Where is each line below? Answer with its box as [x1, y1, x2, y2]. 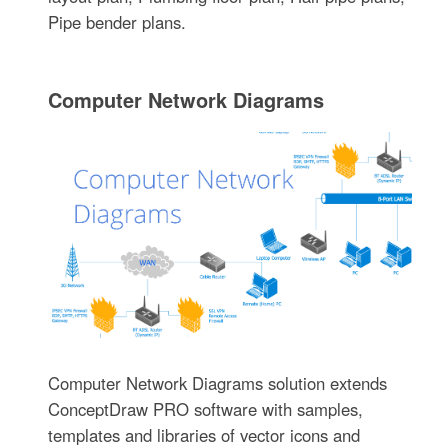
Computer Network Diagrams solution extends [48, 370, 388, 395]
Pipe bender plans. [48, 9, 187, 34]
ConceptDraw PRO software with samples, [48, 396, 364, 421]
